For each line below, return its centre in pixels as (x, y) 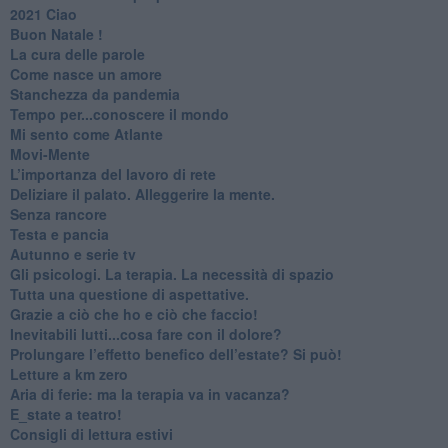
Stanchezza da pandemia (94, 93)
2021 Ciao (43, 13)
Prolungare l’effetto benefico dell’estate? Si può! (175, 353)
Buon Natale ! (56, 33)
